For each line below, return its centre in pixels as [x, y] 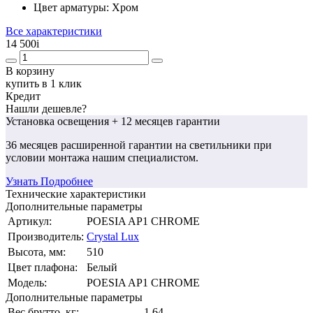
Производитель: [46, 236]
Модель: [27, 282]
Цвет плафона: [43, 267]
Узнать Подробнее [49, 181]
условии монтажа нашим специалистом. [102, 157]
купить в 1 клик [44, 83]
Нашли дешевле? [46, 108]
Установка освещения [59, 121]
